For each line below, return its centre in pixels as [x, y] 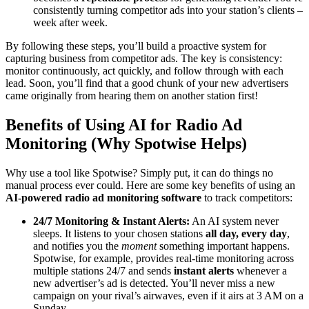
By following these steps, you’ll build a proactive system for [136, 46]
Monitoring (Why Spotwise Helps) [126, 143]
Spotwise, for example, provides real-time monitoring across [163, 258]
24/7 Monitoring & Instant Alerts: [111, 221]
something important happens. [223, 246]
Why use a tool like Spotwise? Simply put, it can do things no [139, 172]
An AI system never [234, 221]
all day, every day [246, 233]
